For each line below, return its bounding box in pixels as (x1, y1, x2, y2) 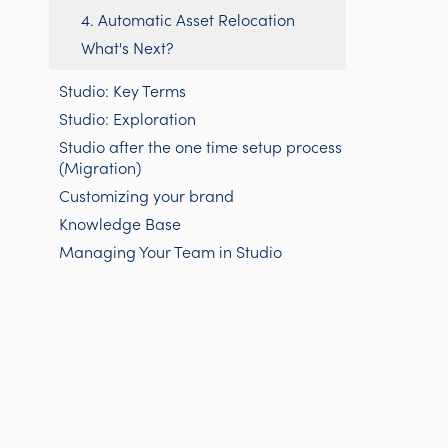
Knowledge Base (59, 212, 182, 234)
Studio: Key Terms (59, 79, 187, 101)
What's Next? (81, 36, 175, 58)
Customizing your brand (59, 184, 235, 206)
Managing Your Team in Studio (59, 240, 283, 262)
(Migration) (59, 156, 142, 178)
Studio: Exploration (59, 107, 197, 129)
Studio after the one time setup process (59, 135, 343, 157)
